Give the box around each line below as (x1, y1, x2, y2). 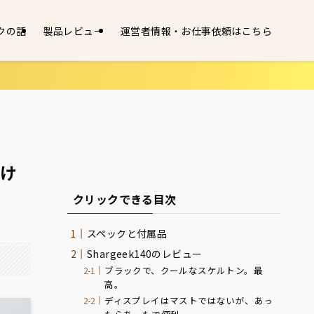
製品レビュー (43, 23, 104, 38)
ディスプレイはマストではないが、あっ (104, 294, 273, 308)
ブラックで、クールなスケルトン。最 (104, 264, 263, 278)
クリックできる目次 (73, 191, 177, 207)
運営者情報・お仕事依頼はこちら (121, 23, 272, 38)
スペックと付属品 (87, 226, 168, 240)
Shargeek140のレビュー (87, 247, 203, 261)
